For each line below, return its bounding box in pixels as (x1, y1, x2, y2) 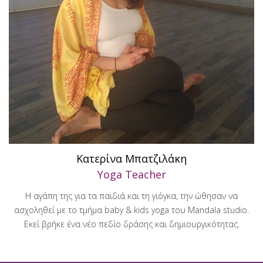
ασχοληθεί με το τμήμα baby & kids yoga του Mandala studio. (14, 204, 249, 215)
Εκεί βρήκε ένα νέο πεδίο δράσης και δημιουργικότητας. (23, 218, 240, 230)
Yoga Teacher (97, 167, 166, 181)
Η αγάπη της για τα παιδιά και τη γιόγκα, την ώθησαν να (25, 190, 238, 201)
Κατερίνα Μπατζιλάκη (76, 151, 187, 166)
